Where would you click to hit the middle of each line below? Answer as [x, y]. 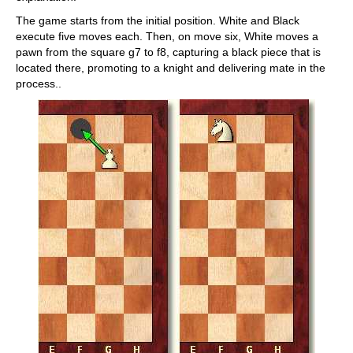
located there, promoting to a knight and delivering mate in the [171, 67]
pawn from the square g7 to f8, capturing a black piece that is [168, 52]
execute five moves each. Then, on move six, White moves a [167, 36]
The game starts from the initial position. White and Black [158, 20]
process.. [39, 83]
